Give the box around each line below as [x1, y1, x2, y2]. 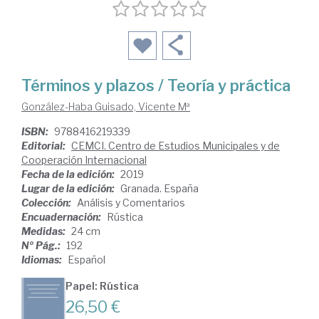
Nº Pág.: [21, 239, 63, 252]
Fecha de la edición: [21, 168, 117, 181]
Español [68, 253, 105, 266]
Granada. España [120, 182, 199, 195]
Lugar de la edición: [21, 182, 117, 195]
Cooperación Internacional [21, 154, 147, 167]
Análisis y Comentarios [77, 197, 185, 209]
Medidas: [21, 225, 68, 238]
